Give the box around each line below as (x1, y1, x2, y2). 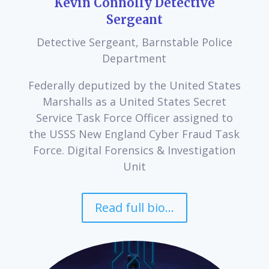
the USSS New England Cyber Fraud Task (29, 126, 240, 141)
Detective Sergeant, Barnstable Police (36, 34, 232, 49)
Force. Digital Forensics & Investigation (33, 142, 236, 157)
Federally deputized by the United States (28, 77, 241, 92)
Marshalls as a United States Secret (42, 94, 226, 109)
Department (102, 50, 167, 65)
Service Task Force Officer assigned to (35, 110, 233, 125)
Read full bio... (94, 199, 174, 216)
